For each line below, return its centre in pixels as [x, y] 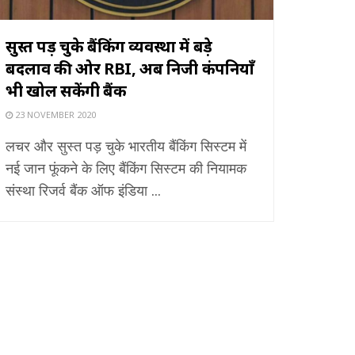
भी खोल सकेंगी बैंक [66, 90]
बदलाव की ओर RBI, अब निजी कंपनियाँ [130, 68]
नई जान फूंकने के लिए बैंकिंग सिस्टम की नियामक [126, 168]
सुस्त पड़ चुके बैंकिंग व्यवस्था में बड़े [109, 46]
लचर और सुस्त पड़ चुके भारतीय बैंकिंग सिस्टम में [126, 145]
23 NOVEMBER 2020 [54, 114]
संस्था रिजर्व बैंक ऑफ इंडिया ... [83, 190]
